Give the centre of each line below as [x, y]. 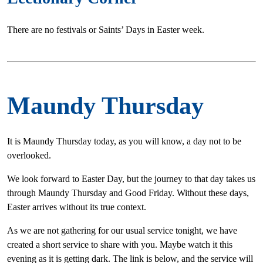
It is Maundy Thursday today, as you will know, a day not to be [124, 141]
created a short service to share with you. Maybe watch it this [120, 245]
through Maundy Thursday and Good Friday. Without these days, [128, 193]
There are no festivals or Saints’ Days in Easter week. [106, 30]
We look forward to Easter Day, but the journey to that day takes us [131, 179]
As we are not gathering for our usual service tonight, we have [122, 231]
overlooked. [29, 156]
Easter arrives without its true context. [77, 207]
